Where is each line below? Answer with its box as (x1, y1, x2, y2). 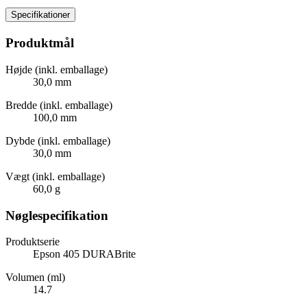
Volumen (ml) (5, 271, 65, 284)
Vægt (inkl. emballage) (5, 170, 105, 182)
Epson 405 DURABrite (33, 248, 136, 260)
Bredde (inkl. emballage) (5, 99, 112, 111)
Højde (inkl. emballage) (5, 63, 108, 75)
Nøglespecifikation (5, 208, 108, 223)
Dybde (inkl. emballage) (5, 134, 110, 147)
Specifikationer (11, 10, 70, 21)
